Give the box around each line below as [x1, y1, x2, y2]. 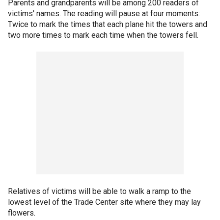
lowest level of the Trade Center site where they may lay [8, 197, 201, 207]
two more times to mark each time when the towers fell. [8, 30, 198, 40]
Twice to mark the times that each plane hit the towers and [8, 20, 207, 29]
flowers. [8, 208, 35, 218]
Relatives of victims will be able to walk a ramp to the [8, 187, 191, 196]
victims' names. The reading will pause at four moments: [8, 9, 200, 18]
